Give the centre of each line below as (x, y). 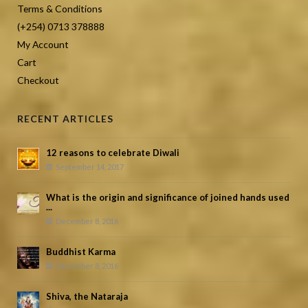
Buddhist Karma (81, 252)
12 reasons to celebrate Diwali (113, 153)
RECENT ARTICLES (65, 118)
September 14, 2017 (90, 167)
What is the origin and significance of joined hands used (168, 198)
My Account (43, 44)
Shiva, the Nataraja (87, 297)
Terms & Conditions (60, 8)
